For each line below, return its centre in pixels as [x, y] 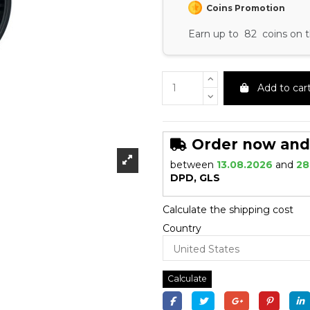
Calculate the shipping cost [228, 210]
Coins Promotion [243, 8]
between [192, 165]
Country [182, 229]
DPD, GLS [195, 178]
